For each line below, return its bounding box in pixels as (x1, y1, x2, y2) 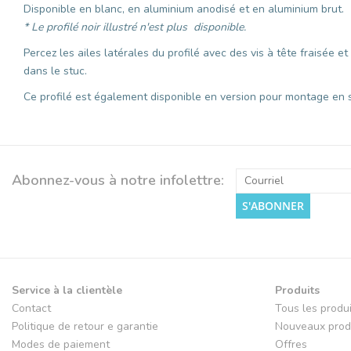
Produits (275, 282, 320, 298)
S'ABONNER (242, 197, 304, 213)
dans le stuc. (24, 63, 87, 78)
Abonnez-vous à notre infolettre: (12, 170, 224, 190)
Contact (12, 300, 51, 316)
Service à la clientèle (12, 282, 122, 298)
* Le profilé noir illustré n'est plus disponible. (24, 19, 246, 34)
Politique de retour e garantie (12, 318, 158, 334)
